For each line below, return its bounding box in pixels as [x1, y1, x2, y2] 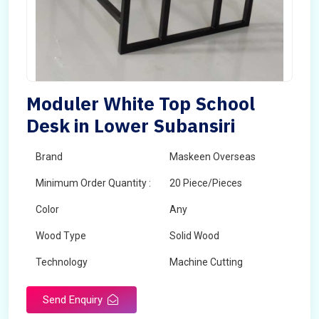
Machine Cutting [169, 256, 243, 268]
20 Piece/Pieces [169, 177, 242, 189]
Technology [36, 256, 88, 268]
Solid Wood [169, 230, 219, 241]
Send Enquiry [43, 293, 105, 306]
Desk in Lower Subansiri [26, 113, 235, 137]
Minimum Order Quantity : [36, 177, 151, 189]
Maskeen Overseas [169, 151, 256, 162]
